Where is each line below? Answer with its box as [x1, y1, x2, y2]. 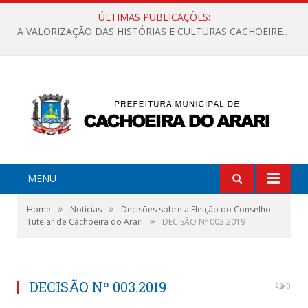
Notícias [70, 203, 102, 215]
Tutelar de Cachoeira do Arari [27, 215, 143, 228]
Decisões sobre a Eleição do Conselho [121, 203, 271, 215]
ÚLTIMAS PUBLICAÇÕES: [98, 10, 210, 23]
